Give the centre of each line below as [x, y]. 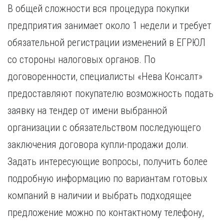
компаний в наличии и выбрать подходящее [99, 195]
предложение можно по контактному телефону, [106, 212]
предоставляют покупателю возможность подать [110, 93]
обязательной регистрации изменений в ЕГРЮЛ [106, 42]
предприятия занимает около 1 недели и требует [109, 25]
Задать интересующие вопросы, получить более [107, 161]
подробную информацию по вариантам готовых [107, 178]
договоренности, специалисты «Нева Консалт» [105, 76]
